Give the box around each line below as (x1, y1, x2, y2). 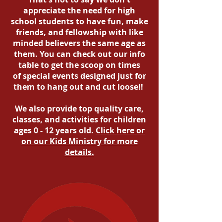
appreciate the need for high (23, 5, 135, 16)
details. (64, 147, 94, 158)
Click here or (96, 125, 145, 136)
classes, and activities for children (12, 114, 146, 125)
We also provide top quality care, (15, 103, 144, 114)
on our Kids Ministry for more (21, 136, 138, 147)
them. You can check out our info (13, 49, 145, 59)
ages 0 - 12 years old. (14, 125, 96, 136)
